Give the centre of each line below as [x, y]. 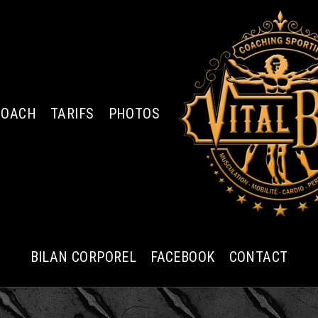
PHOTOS [134, 114]
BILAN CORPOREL [83, 257]
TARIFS [72, 114]
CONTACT [258, 257]
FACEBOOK [183, 257]
